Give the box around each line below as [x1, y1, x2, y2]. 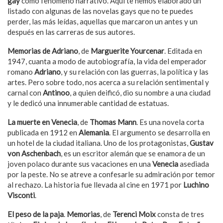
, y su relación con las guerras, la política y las [61, 67, 209, 76]
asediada [178, 159, 209, 168]
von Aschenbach [7, 149, 61, 158]
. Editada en [164, 46, 202, 55]
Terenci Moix [112, 210, 156, 219]
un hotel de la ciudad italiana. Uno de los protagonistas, [7, 138, 190, 147]
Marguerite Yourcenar [91, 46, 164, 55]
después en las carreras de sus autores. [7, 27, 135, 36]
